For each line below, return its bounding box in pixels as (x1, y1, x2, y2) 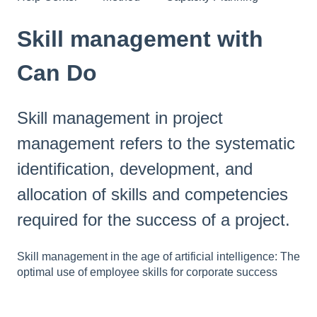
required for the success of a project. (17, 210, 290, 230)
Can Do (17, 59, 97, 86)
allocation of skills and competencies (17, 185, 288, 204)
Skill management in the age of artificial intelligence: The (17, 250, 300, 263)
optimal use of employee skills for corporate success (17, 265, 277, 278)
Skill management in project (17, 108, 223, 128)
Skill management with (17, 25, 263, 52)
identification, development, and (17, 159, 253, 179)
